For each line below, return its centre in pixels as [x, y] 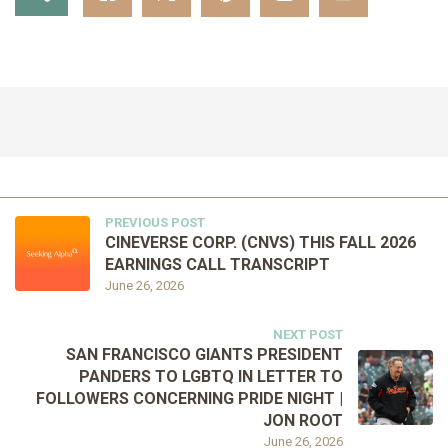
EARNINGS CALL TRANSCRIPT [217, 264]
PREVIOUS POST [155, 222]
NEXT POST [308, 334]
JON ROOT [303, 420]
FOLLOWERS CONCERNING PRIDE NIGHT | [189, 398]
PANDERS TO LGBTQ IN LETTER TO [211, 376]
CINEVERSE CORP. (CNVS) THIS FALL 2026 [260, 242]
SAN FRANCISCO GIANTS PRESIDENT [204, 354]
